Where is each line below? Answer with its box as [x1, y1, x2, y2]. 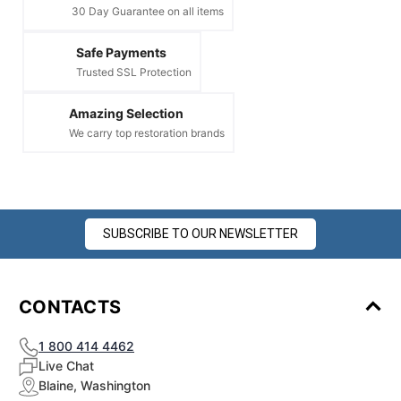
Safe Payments [76, 45, 166, 61]
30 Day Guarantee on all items [72, 4, 224, 19]
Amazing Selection [69, 106, 183, 122]
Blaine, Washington [38, 378, 150, 394]
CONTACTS [19, 296, 121, 319]
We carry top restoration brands [69, 126, 225, 141]
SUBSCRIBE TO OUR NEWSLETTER [103, 226, 298, 242]
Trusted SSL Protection [76, 65, 192, 80]
